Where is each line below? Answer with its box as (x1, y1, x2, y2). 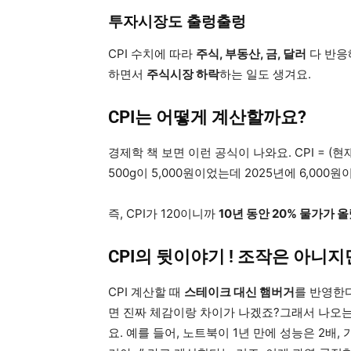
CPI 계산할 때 (108, 284, 184, 299)
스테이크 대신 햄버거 (184, 284, 295, 299)
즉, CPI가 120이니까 (108, 205, 219, 221)
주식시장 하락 (147, 66, 219, 81)
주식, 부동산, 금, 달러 (196, 45, 306, 61)
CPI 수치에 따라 (108, 45, 196, 61)
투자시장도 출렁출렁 (108, 12, 246, 31)
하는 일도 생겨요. (219, 66, 311, 81)
